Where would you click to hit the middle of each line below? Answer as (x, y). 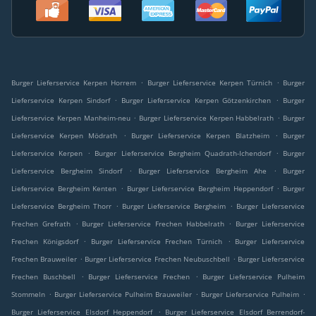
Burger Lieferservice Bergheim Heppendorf (200, 189)
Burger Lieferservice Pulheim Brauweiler (123, 294)
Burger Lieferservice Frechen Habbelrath (153, 224)
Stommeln (28, 294)
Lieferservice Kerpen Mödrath (65, 136)
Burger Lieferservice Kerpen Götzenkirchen (196, 101)
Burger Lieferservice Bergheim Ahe (202, 171)
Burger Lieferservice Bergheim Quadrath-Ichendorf (183, 153)
